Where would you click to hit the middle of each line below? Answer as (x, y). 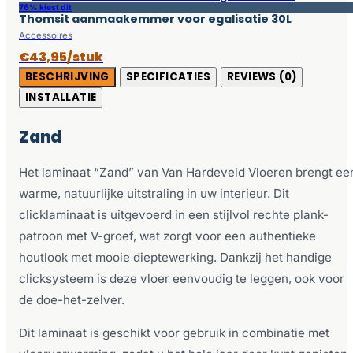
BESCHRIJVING (67, 76)
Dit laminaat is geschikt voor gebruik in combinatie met (174, 333)
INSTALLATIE (61, 97)
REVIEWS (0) (262, 76)
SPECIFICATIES (168, 76)
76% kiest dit (45, 7)
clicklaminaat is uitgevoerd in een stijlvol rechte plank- (174, 214)
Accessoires (46, 35)
